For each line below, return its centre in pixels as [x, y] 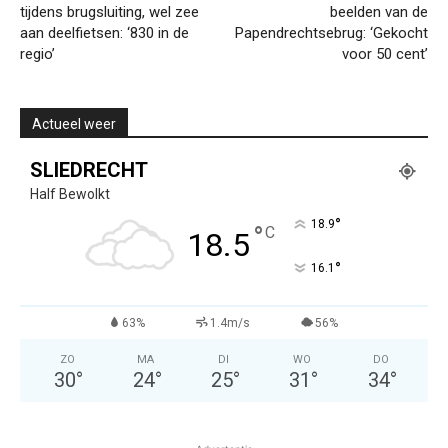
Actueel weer [74, 124]
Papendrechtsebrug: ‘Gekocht [331, 33]
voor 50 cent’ [384, 54]
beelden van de [378, 12]
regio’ [37, 54]
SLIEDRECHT [89, 170]
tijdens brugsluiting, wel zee [109, 12]
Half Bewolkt [70, 194]
